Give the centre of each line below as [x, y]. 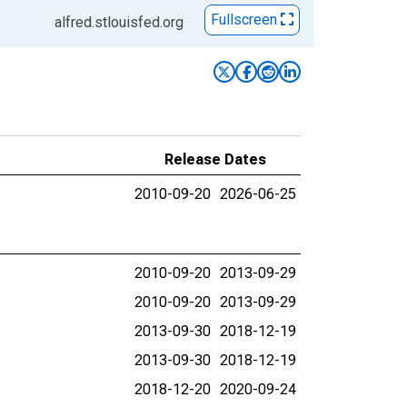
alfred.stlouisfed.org [119, 22]
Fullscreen [246, 20]
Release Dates [215, 159]
